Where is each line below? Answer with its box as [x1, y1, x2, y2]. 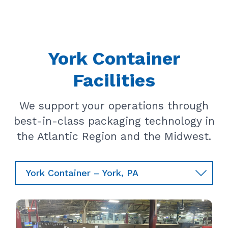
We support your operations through [19, 99, 209, 112]
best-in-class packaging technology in [13, 115, 215, 128]
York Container [48, 48, 180, 70]
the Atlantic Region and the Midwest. [17, 130, 211, 143]
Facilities [73, 70, 155, 92]
